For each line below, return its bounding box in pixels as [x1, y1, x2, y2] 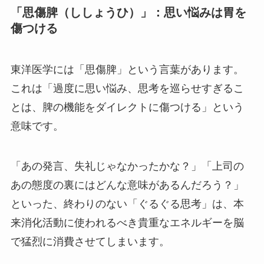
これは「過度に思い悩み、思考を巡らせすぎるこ [10, 82, 244, 94]
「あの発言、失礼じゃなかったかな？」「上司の [10, 160, 244, 172]
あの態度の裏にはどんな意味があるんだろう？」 [10, 179, 244, 191]
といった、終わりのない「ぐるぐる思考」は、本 [10, 197, 244, 210]
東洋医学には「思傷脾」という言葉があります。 [10, 63, 244, 75]
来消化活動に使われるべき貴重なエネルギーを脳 [10, 216, 244, 229]
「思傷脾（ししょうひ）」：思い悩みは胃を [10, 6, 246, 19]
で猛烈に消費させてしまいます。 [10, 235, 170, 247]
